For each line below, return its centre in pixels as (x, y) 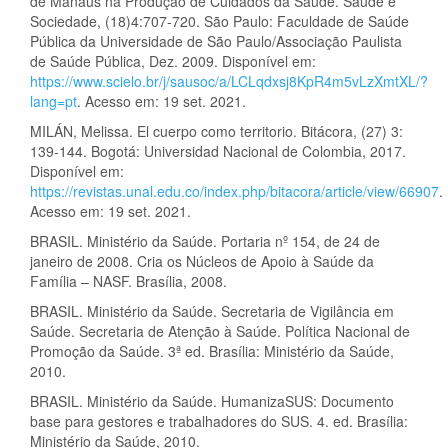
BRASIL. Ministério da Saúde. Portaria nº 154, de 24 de (205, 241)
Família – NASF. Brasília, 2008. (128, 281)
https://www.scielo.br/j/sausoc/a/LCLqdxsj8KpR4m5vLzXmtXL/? (229, 81)
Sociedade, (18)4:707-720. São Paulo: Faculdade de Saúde (219, 21)
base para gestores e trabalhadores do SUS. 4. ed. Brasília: (219, 421)
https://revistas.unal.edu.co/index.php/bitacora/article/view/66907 (234, 191)
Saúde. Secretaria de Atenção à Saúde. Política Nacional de (220, 331)
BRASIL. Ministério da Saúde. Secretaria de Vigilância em (212, 311)
